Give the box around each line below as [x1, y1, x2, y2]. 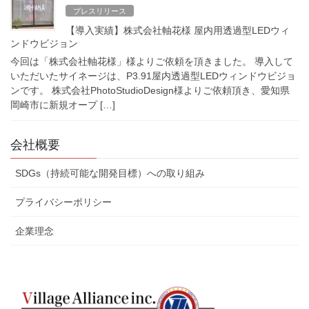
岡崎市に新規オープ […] [10, 99, 115, 110]
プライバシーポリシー [15, 196, 112, 208]
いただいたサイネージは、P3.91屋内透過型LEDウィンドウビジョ [10, 70, 296, 81]
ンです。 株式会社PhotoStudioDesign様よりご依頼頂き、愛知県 [10, 84, 290, 96]
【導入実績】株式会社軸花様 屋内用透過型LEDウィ [66, 25, 290, 37]
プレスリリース [73, 6, 127, 15]
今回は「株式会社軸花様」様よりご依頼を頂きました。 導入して [10, 55, 293, 67]
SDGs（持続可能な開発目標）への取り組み [15, 167, 205, 179]
